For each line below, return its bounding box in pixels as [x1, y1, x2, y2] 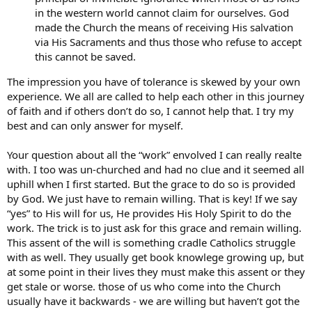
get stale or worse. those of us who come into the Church [7, 279, 281, 293]
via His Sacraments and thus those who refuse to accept [35, 35, 302, 49]
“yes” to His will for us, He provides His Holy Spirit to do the [7, 206, 291, 220]
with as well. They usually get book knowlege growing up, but [7, 250, 304, 264]
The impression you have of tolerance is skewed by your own [7, 75, 300, 88]
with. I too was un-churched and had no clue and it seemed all [7, 162, 304, 176]
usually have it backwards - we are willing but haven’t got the [7, 294, 299, 308]
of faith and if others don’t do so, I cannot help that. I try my [7, 104, 294, 118]
